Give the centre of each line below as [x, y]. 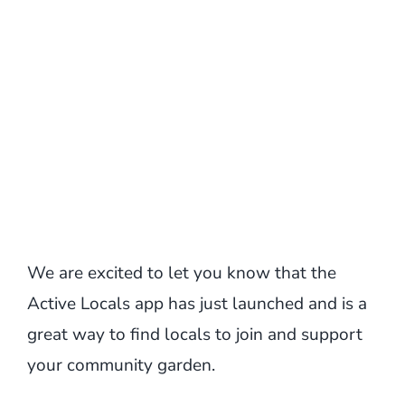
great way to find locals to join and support [194, 334]
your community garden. [121, 365]
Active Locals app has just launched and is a [197, 304]
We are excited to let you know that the [181, 273]
